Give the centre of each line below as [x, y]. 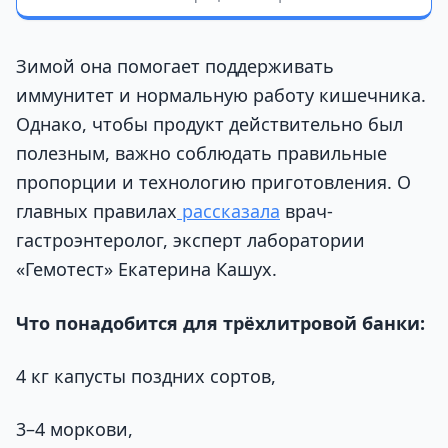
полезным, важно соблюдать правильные [201, 153]
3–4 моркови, [74, 429]
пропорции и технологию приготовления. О [213, 182]
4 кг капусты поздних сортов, [146, 375]
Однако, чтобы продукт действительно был [209, 124]
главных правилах [96, 211]
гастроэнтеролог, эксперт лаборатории [190, 240]
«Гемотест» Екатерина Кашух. [146, 269]
